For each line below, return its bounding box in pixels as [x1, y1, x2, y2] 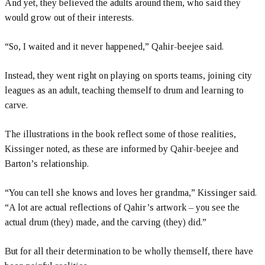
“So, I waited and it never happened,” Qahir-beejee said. [5, 41, 224, 52]
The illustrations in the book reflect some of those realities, [5, 129, 236, 140]
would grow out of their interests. [5, 12, 134, 23]
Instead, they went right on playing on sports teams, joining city [5, 70, 252, 81]
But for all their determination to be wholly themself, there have [5, 246, 253, 257]
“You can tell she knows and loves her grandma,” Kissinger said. [5, 188, 257, 198]
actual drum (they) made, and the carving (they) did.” [5, 217, 206, 228]
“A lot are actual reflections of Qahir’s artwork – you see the [5, 202, 240, 213]
